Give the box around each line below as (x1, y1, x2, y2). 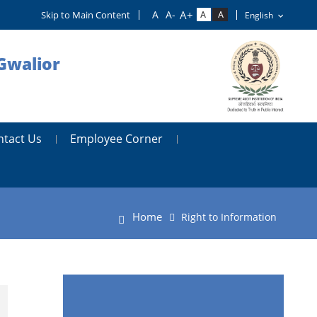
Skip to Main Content (41, 8, 130, 21)
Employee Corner (70, 130, 163, 146)
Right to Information (181, 209, 277, 224)
